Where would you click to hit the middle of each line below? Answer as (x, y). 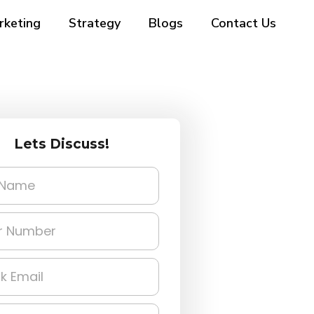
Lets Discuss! (62, 144)
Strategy (94, 23)
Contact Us (243, 23)
